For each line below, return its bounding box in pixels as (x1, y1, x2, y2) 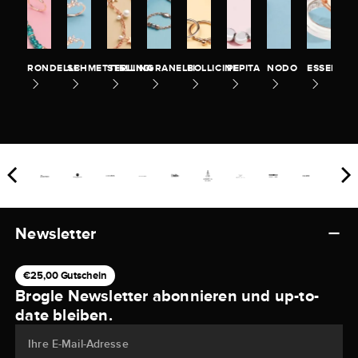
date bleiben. (15, 306, 113, 324)
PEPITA (227, 62, 261, 74)
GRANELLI (147, 62, 196, 74)
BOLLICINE (187, 62, 239, 74)
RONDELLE (27, 62, 80, 74)
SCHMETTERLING (67, 62, 151, 74)
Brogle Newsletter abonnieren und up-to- (15, 287, 320, 305)
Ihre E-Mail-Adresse (28, 337, 129, 351)
